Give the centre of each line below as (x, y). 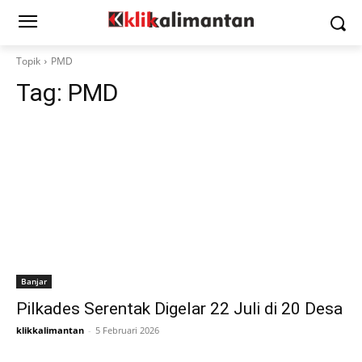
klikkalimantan (50, 330)
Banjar (34, 281)
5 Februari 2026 (127, 330)
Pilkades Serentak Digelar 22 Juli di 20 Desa (179, 309)
